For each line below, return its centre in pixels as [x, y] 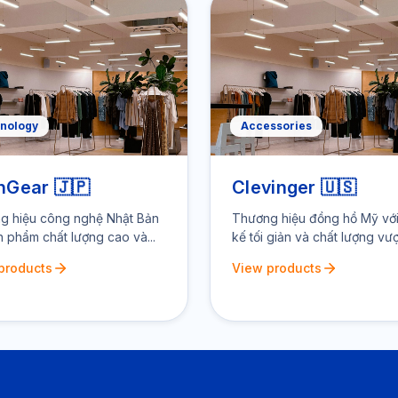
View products [277, 268]
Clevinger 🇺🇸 [295, 187]
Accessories [276, 126]
